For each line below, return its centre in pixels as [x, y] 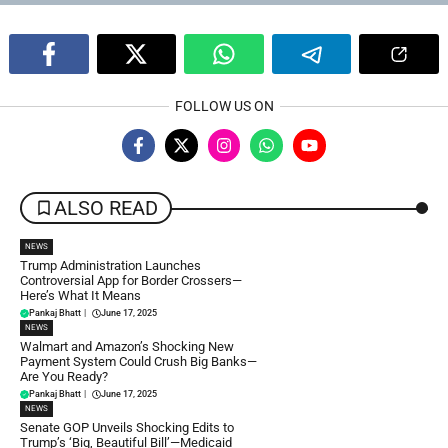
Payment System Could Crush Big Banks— [138, 361]
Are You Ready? [64, 376]
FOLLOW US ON [224, 106]
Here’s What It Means [80, 295]
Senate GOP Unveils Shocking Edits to [127, 427]
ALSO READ [106, 207]
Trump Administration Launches [110, 265]
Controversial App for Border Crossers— [131, 280]
